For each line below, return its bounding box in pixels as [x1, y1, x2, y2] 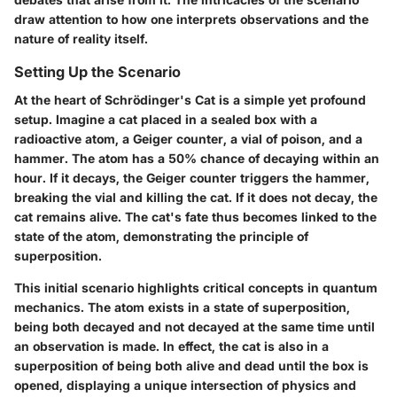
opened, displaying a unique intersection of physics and [14, 378, 356, 393]
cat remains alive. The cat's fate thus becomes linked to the [14, 209, 377, 225]
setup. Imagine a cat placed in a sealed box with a [14, 112, 317, 128]
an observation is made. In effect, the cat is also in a [14, 339, 329, 354]
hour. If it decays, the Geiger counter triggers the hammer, [14, 170, 370, 186]
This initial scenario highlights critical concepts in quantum [14, 280, 378, 296]
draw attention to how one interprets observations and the [14, 11, 369, 27]
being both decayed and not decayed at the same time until [14, 319, 375, 335]
